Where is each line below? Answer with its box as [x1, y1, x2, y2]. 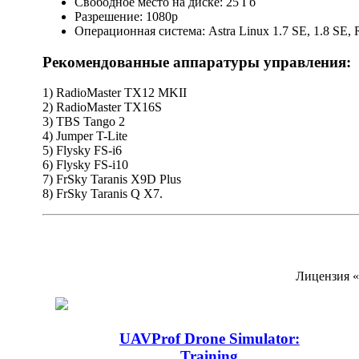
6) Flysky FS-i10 [42, 158, 128, 172]
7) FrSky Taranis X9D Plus [42, 172, 181, 187]
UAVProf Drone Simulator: [119, 329, 300, 347]
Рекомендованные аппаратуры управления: [42, 53, 351, 71]
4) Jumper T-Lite [42, 129, 127, 143]
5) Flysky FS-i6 [42, 143, 122, 158]
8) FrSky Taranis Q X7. [42, 187, 163, 201]
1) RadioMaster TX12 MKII [42, 86, 187, 100]
